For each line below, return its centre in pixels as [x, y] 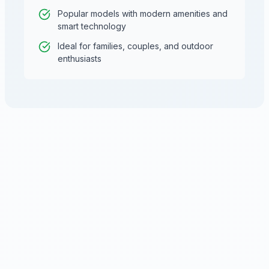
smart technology [92, 26]
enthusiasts [80, 59]
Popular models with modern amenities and [143, 14]
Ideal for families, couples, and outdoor [135, 46]
